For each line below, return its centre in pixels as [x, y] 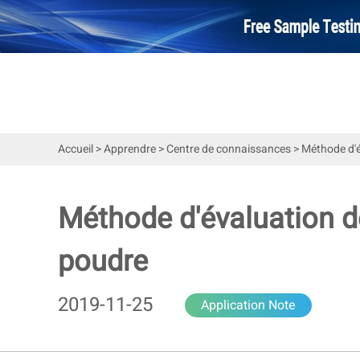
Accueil [76, 149]
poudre [103, 262]
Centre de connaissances [229, 149]
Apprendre [130, 149]
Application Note [248, 305]
